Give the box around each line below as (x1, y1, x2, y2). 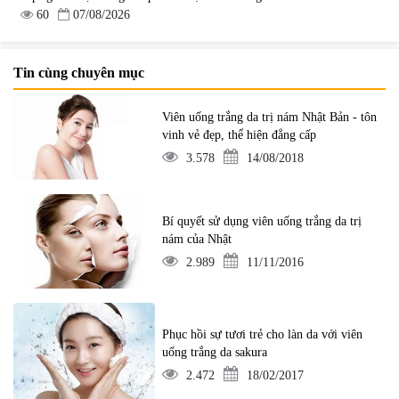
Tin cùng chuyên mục (13, 64, 144, 80)
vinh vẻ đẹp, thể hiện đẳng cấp (162, 127, 317, 142)
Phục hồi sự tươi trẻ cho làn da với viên (162, 328, 363, 342)
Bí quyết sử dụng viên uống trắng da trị (162, 215, 362, 229)
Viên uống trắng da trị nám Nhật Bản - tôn (162, 110, 378, 124)
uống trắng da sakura (162, 346, 268, 360)
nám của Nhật (162, 232, 232, 247)
